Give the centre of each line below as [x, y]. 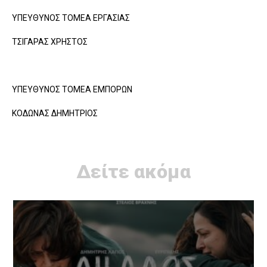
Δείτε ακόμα [133, 171]
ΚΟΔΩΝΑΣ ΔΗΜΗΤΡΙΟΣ [55, 113]
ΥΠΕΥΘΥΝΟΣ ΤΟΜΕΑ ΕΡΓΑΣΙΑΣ [71, 18]
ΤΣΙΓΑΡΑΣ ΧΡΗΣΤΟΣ [50, 41]
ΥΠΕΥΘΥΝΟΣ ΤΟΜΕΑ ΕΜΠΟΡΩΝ [72, 89]
